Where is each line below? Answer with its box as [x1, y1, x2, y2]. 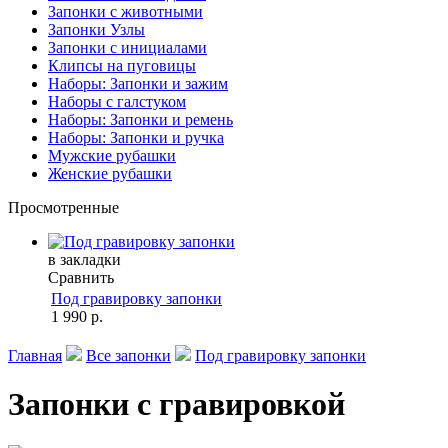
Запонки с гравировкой [8, 386, 345, 423]
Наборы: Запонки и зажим [48, 75, 228, 92]
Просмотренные [8, 199, 119, 216]
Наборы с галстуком [48, 93, 186, 110]
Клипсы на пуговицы [48, 57, 196, 74]
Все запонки [86, 347, 171, 364]
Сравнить [48, 269, 114, 286]
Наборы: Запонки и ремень [48, 111, 233, 128]
